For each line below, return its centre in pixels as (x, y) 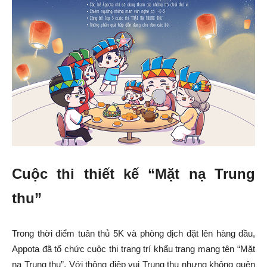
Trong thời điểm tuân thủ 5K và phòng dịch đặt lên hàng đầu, (133, 233)
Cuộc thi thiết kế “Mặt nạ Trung (133, 173)
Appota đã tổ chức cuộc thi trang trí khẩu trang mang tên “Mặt (133, 249)
